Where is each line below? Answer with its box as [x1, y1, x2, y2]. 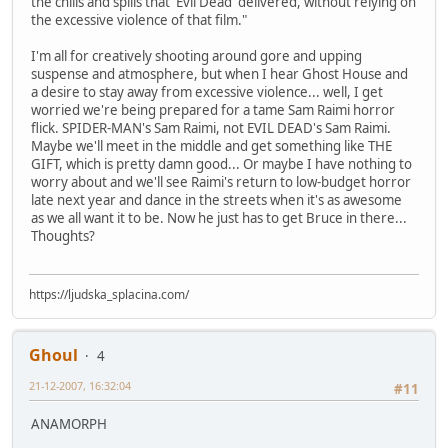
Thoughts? [31, 226, 95, 245]
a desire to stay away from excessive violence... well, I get [31, 82, 383, 101]
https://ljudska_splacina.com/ [29, 286, 189, 304]
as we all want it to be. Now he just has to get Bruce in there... [31, 208, 407, 227]
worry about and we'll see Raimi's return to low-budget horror [31, 172, 411, 191]
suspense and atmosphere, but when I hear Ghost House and [31, 64, 408, 83]
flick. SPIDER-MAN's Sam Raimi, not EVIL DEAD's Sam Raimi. [31, 118, 391, 137]
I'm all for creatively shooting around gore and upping [31, 46, 362, 65]
